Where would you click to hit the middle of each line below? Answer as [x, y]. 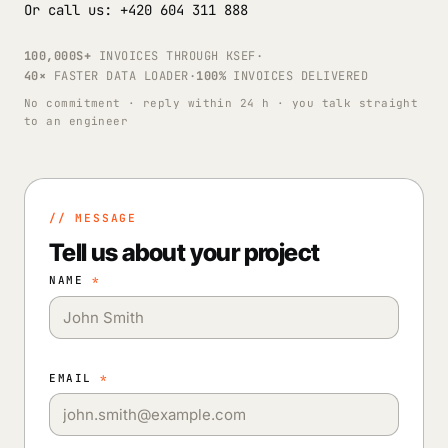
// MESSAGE [93, 218]
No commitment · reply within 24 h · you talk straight [221, 103]
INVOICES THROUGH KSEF [173, 56]
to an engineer [76, 121]
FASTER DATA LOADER [117, 76]
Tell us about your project [184, 252]
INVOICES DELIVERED [297, 76]
